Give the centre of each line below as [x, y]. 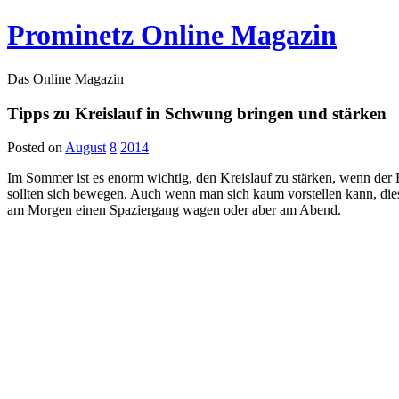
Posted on [35, 148]
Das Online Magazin [65, 78]
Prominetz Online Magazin [172, 35]
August [85, 148]
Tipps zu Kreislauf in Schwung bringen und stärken [197, 113]
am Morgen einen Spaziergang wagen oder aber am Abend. [174, 210]
